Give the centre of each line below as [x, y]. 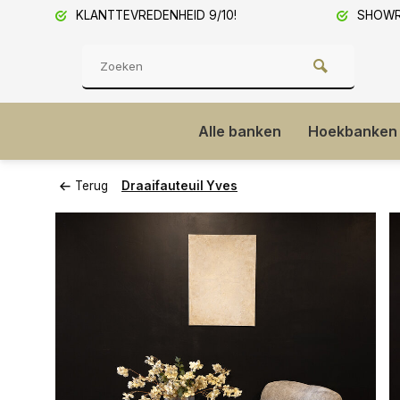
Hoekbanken [353, 131]
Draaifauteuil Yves [179, 186]
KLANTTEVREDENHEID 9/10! [154, 15]
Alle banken [240, 131]
